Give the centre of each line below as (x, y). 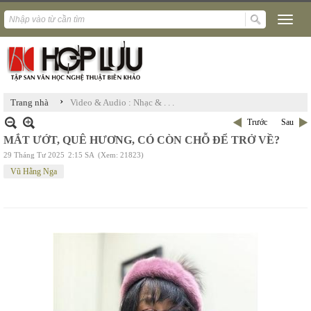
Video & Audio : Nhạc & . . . (122, 102)
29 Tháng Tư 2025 (34, 155)
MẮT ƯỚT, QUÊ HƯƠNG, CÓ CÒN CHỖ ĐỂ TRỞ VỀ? (142, 140)
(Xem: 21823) (121, 155)
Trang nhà (30, 102)
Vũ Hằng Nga (34, 171)
